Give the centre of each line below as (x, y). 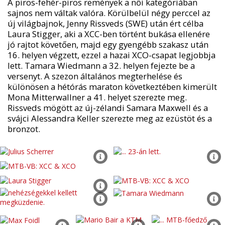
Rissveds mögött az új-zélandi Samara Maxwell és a (107, 108)
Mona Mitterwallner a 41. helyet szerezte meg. (97, 97)
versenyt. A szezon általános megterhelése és (95, 76)
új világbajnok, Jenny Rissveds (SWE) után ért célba (105, 24)
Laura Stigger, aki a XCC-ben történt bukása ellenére (108, 34)
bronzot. (24, 129)
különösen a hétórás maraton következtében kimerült (112, 87)
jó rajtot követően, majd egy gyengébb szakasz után (108, 45)
